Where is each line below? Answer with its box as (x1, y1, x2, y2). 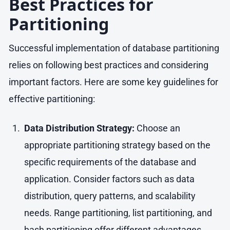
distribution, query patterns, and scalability (24, 190, 196, 202)
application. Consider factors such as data (24, 174, 195, 185)
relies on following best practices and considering (9, 60, 208, 71)
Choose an (134, 123, 180, 134)
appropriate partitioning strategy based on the (24, 140, 210, 151)
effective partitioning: (9, 93, 95, 105)
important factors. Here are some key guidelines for (9, 76, 218, 88)
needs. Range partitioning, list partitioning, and (24, 207, 212, 219)
